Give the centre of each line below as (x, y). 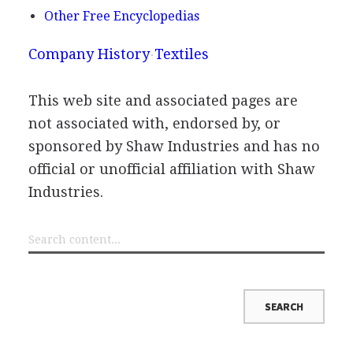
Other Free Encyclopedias (121, 16)
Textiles (181, 54)
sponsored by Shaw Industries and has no (174, 146)
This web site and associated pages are (163, 100)
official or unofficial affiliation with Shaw (171, 169)
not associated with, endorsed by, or (154, 123)
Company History (89, 54)
